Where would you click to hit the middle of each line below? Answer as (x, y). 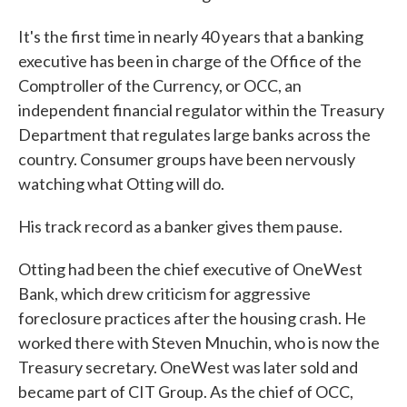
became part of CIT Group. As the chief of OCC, (186, 392)
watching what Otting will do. (121, 184)
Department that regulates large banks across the (194, 134)
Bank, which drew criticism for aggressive (164, 293)
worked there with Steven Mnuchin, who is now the (199, 342)
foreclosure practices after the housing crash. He (192, 318)
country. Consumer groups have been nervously (187, 159)
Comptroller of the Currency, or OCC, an (160, 85)
